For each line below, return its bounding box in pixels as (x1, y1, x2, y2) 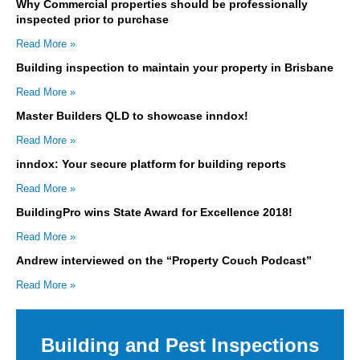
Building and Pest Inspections (41, 333, 319, 356)
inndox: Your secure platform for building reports (16, 157, 286, 170)
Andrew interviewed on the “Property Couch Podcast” (16, 253, 312, 267)
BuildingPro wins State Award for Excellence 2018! (16, 205, 292, 219)
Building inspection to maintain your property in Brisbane (16, 60, 333, 74)
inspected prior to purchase (16, 12, 169, 26)
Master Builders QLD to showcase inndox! (16, 108, 248, 122)
